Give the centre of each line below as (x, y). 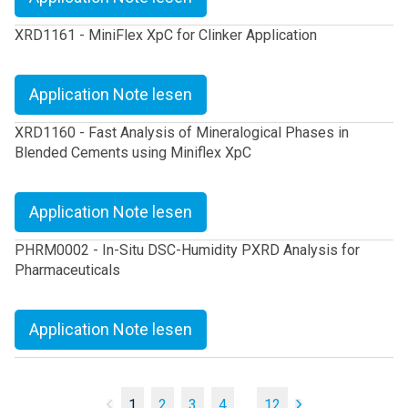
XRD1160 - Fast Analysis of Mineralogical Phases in (182, 133)
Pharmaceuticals (67, 270)
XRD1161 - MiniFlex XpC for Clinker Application (166, 36)
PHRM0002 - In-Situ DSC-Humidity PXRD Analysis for (187, 250)
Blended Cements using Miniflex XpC (133, 153)
